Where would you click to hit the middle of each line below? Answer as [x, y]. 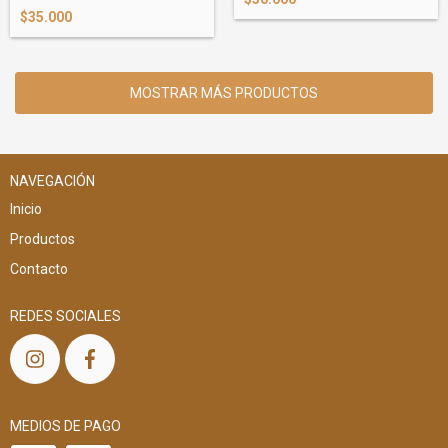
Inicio [26, 209]
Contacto [39, 269]
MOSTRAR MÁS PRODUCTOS [224, 93]
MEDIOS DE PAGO [65, 426]
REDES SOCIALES [65, 316]
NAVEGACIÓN [52, 181]
